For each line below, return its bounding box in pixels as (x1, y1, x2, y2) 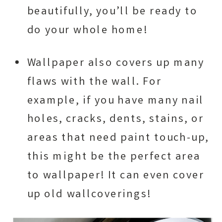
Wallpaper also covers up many (27, 55, 205, 72)
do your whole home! (27, 23, 148, 39)
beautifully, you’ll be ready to (27, 4, 198, 20)
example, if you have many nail (27, 93, 204, 110)
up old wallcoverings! (27, 186, 151, 203)
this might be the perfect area (27, 149, 201, 166)
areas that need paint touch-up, (27, 130, 210, 147)
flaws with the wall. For (27, 74, 162, 91)
